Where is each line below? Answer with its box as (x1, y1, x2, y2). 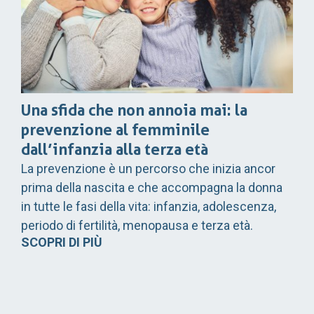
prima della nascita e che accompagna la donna (21, 179, 282, 195)
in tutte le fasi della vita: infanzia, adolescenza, (21, 198, 276, 214)
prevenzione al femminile (21, 120, 210, 139)
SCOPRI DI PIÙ (21, 234, 102, 250)
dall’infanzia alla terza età (21, 139, 208, 158)
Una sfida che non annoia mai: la (21, 100, 247, 119)
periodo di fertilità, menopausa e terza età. (21, 217, 253, 233)
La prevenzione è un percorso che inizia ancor (21, 161, 275, 176)
